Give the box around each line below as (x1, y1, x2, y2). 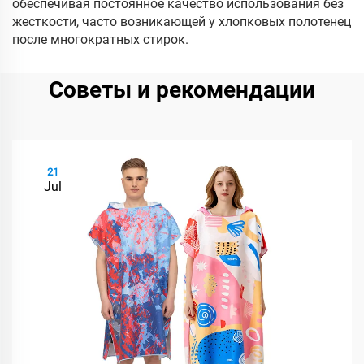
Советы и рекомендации (49, 76, 315, 103)
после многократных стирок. (12, 32, 188, 47)
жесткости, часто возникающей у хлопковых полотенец (12, 14, 351, 29)
